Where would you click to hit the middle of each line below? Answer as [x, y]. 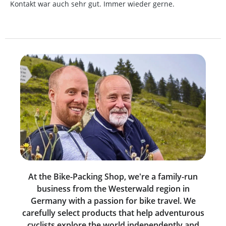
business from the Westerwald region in [113, 188]
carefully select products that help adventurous [113, 213]
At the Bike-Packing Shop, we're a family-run [113, 176]
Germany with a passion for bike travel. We [113, 201]
